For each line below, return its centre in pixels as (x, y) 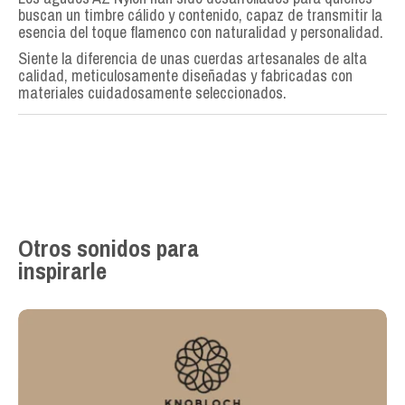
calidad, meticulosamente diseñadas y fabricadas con (185, 76)
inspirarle (62, 271)
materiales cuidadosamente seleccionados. (152, 93)
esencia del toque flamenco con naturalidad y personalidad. (201, 33)
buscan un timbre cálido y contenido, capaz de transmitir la (200, 15)
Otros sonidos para (108, 249)
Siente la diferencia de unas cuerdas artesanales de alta (193, 59)
